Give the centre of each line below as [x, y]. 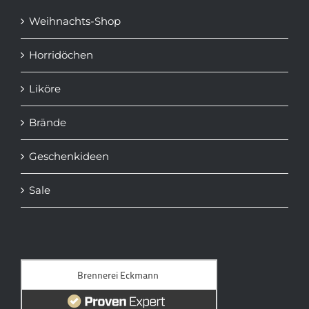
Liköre [44, 89]
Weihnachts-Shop [74, 21]
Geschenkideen [69, 156]
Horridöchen [61, 55]
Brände [47, 122]
